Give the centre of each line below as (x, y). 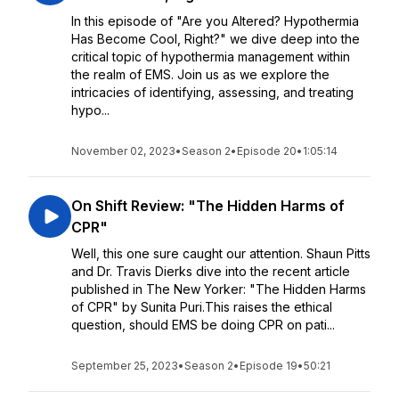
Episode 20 (267, 151)
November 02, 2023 (123, 151)
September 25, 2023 (125, 366)
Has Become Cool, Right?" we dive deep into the (216, 39)
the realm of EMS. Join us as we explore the (200, 74)
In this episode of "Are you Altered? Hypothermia (215, 21)
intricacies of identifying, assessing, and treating (212, 92)
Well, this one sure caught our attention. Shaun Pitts (221, 253)
